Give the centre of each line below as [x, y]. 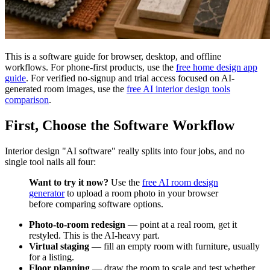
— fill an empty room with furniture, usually [174, 246]
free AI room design [180, 182]
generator [47, 193]
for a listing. [52, 257]
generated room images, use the [66, 89]
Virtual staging [59, 246]
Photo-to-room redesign [77, 224]
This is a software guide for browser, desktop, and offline [113, 56]
